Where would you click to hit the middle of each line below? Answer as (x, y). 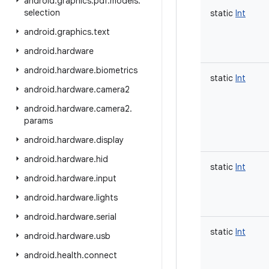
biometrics (117, 70)
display (110, 140)
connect (101, 255)
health (69, 255)
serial (106, 217)
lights (107, 198)
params (38, 121)
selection (42, 13)
